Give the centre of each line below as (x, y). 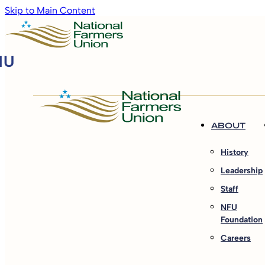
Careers (236, 238)
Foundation (242, 220)
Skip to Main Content (50, 10)
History (235, 152)
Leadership (242, 171)
